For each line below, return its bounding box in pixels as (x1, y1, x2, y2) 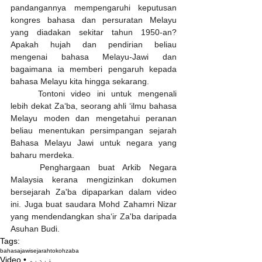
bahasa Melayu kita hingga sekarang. (11, 77, 151, 87)
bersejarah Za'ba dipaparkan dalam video (11, 187, 177, 197)
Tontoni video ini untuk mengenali (11, 89, 38, 99)
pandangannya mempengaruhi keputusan (11, 3, 177, 13)
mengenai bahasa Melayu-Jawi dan (11, 52, 177, 62)
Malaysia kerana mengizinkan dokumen (11, 175, 177, 185)
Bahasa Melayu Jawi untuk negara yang (11, 138, 177, 148)
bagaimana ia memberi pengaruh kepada (11, 64, 177, 74)
